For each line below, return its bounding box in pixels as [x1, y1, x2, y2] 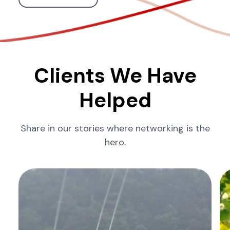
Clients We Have [33, 62, 197, 89]
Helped [79, 87, 151, 114]
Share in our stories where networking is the [20, 122, 210, 135]
